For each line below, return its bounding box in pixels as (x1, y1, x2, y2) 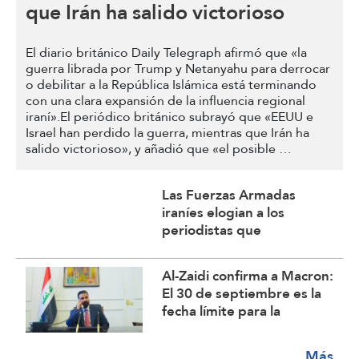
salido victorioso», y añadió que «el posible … (26, 137, 292, 161)
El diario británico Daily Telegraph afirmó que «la (26, 41, 307, 65)
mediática (162, 252, 224, 279)
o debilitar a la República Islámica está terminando (26, 73, 317, 97)
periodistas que (162, 217, 261, 244)
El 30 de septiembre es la (162, 280, 321, 307)
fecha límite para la (162, 298, 280, 325)
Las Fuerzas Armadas (162, 182, 296, 208)
